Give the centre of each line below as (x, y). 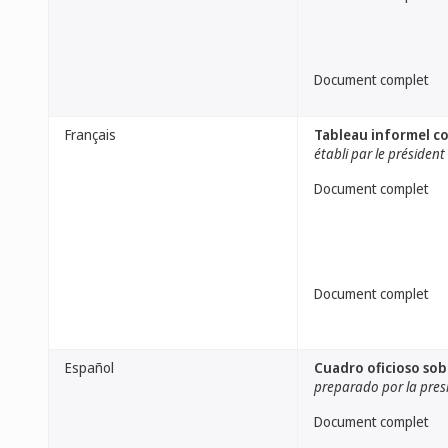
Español (89, 367)
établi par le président (379, 153)
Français (90, 134)
